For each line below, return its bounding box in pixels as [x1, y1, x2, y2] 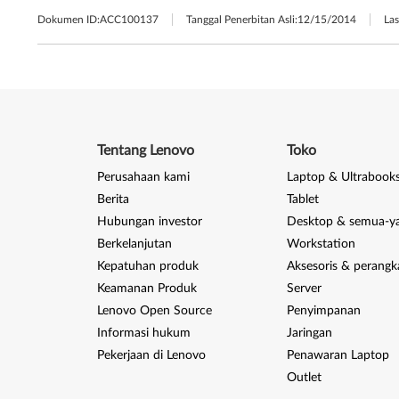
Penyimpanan [286, 305, 361, 317]
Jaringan [286, 327, 332, 339]
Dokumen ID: [37, 14, 100, 25]
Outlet [286, 371, 322, 384]
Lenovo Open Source [96, 305, 212, 317]
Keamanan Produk [96, 282, 197, 295]
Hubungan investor [96, 216, 202, 228]
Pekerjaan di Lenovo [96, 349, 206, 362]
